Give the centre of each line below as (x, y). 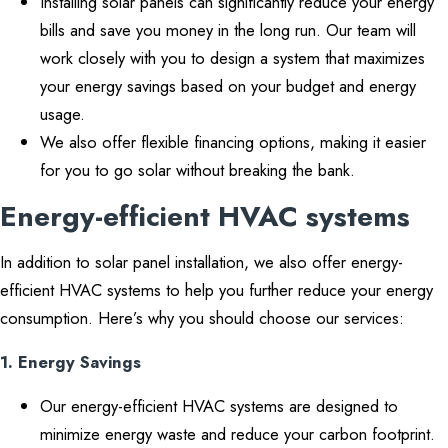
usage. (62, 114)
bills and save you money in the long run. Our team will (228, 30)
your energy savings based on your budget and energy (228, 86)
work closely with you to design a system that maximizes (232, 58)
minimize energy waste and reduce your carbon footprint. (237, 434)
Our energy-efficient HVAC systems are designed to (219, 406)
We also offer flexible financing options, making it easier (233, 142)
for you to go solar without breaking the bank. (197, 170)
